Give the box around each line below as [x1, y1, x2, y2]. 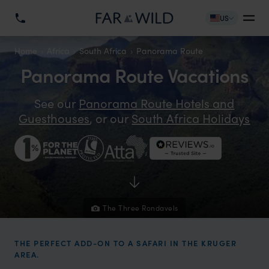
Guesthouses [19, 109, 90, 127]
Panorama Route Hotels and [79, 94, 235, 112]
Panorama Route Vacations [20, 61, 249, 89]
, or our [89, 109, 132, 127]
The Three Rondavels [103, 202, 178, 213]
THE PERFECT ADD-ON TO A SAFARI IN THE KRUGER [14, 237, 237, 249]
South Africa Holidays [131, 109, 250, 127]
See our [34, 94, 79, 112]
